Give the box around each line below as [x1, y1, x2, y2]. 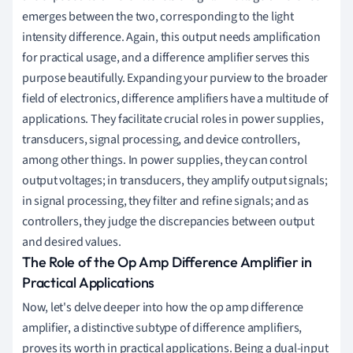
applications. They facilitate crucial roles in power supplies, [22, 110, 324, 128]
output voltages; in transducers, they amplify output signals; [22, 172, 328, 190]
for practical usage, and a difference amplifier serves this [22, 49, 310, 67]
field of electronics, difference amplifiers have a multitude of [22, 90, 329, 108]
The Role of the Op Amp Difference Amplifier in [22, 253, 312, 272]
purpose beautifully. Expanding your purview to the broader [22, 69, 329, 87]
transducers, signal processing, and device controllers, [22, 131, 300, 149]
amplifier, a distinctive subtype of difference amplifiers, [22, 319, 303, 337]
